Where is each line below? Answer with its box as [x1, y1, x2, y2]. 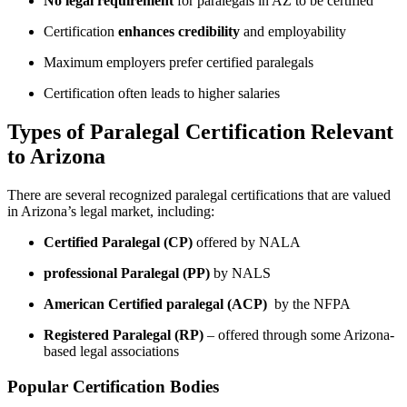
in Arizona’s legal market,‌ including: [7, 203, 214, 220]
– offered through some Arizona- [203, 327, 394, 343]
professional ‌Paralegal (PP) [44, 265, 210, 282]
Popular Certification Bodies [7, 376, 219, 396]
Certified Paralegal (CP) [44, 234, 193, 251]
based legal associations [44, 343, 179, 360]
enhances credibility [118, 24, 240, 40]
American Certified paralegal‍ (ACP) [44, 296, 267, 313]
